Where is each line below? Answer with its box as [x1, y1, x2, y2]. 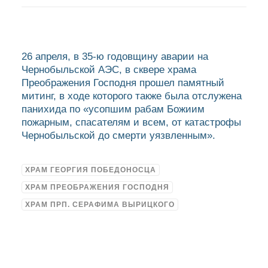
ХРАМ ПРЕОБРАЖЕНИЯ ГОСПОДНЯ [25, 183, 169, 191]
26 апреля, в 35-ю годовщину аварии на [22, 51, 208, 62]
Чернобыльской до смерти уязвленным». [22, 130, 215, 141]
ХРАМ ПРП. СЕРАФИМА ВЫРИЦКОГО [25, 200, 175, 209]
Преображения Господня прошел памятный [22, 77, 224, 89]
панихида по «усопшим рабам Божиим [22, 103, 205, 115]
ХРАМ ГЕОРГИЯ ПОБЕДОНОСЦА [25, 166, 156, 174]
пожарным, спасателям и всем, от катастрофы [22, 117, 241, 128]
